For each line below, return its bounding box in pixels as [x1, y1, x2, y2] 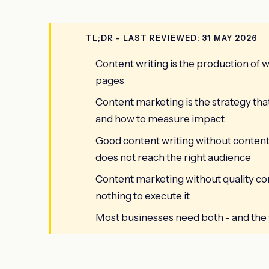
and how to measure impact [95, 112, 225, 125]
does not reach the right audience [95, 151, 251, 163]
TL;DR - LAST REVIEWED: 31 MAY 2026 [86, 32, 258, 43]
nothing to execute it [95, 189, 190, 202]
